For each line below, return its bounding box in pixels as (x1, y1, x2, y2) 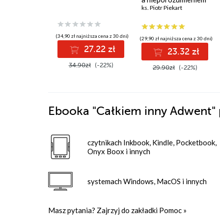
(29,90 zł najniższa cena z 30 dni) (139, 35, 213, 42)
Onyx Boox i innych (87, 147, 150, 156)
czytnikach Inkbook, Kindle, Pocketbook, (87, 138, 217, 147)
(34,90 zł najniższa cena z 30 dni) (55, 33, 129, 39)
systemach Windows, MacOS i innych (87, 177, 207, 186)
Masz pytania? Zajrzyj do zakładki (48, 206, 159, 215)
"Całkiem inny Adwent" (89, 105, 219, 118)
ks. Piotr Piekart (141, 4, 183, 11)
